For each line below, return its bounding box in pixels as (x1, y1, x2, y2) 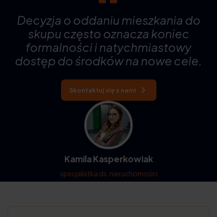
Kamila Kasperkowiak (64, 154, 153, 165)
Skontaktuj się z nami (69, 86, 136, 94)
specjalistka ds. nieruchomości (60, 169, 157, 178)
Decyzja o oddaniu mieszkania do (16, 13, 201, 28)
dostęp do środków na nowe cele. (15, 53, 202, 68)
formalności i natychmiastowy (26, 40, 191, 55)
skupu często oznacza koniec (28, 26, 189, 41)
